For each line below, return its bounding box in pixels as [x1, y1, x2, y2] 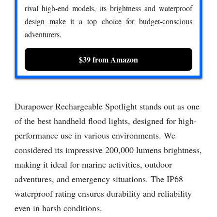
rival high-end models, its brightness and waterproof [25, 2, 192, 13]
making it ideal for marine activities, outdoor [15, 158, 172, 170]
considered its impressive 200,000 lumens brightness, [15, 144, 202, 156]
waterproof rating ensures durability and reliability [15, 187, 192, 200]
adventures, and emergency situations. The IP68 [15, 173, 183, 185]
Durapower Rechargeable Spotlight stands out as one [15, 100, 200, 112]
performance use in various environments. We [15, 129, 175, 141]
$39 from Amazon [79, 53, 138, 65]
